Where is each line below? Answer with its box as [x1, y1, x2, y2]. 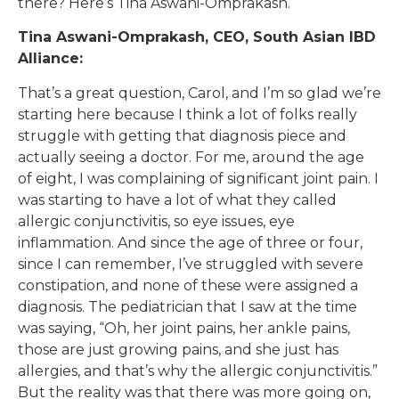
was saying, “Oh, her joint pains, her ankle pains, [18, 319, 350, 337]
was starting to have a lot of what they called [18, 191, 337, 208]
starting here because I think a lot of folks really [18, 105, 357, 123]
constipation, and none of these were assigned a [18, 276, 358, 294]
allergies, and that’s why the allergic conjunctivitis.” [18, 362, 378, 379]
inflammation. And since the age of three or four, [18, 233, 362, 251]
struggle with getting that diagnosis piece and [18, 126, 346, 144]
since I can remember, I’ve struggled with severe [18, 255, 363, 273]
